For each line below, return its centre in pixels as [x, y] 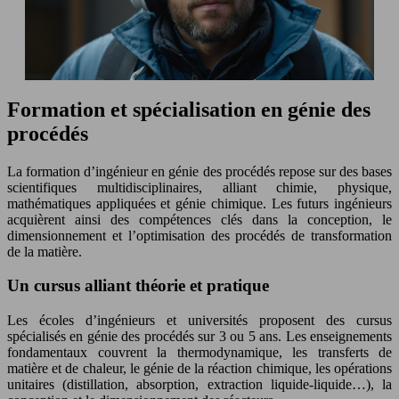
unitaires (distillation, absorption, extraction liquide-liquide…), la [199, 385]
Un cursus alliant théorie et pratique [138, 286]
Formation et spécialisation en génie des [189, 109]
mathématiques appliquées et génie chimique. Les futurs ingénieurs [199, 203]
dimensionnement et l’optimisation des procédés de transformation [199, 235]
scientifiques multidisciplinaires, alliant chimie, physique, [199, 187]
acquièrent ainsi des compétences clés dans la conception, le [199, 219]
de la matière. [45, 251]
